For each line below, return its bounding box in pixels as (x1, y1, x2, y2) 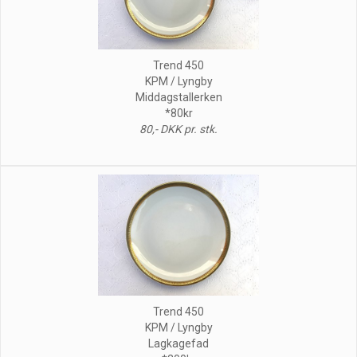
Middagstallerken (135, 90, 222, 104)
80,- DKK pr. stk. (139, 122, 218, 135)
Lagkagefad (148, 336, 209, 350)
